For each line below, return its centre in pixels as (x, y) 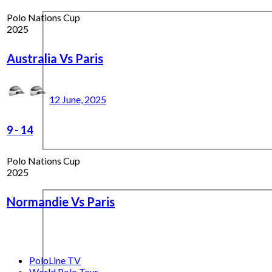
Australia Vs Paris (55, 58)
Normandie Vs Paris (61, 201)
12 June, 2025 (78, 99)
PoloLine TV (55, 260)
